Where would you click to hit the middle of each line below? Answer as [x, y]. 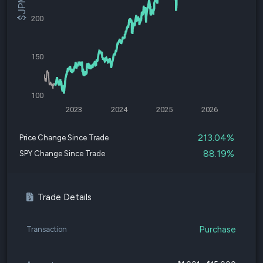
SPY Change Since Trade [62, 154]
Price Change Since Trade [64, 138]
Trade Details [65, 197]
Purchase [218, 229]
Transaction [47, 229]
